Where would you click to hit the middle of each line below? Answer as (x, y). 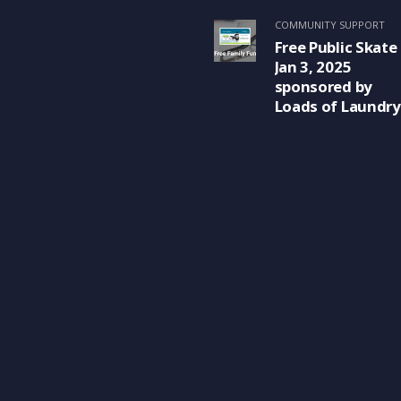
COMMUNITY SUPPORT (329, 25)
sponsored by (323, 87)
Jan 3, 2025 (313, 67)
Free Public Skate (336, 47)
